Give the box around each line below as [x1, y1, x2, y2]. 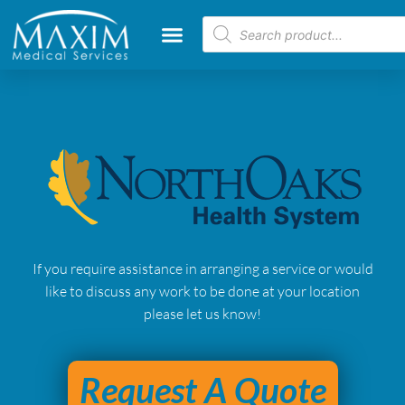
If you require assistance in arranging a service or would [32, 259, 373, 278]
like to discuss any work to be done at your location [45, 281, 360, 300]
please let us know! [144, 304, 261, 323]
